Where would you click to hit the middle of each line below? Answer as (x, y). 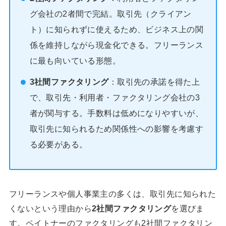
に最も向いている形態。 (75, 60)
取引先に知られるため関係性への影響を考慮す (117, 129)
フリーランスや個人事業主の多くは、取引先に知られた (112, 193)
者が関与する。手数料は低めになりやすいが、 (117, 113)
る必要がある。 (59, 145)
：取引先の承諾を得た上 (154, 82)
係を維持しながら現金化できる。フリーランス (117, 45)
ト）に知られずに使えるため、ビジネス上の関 (117, 29)
